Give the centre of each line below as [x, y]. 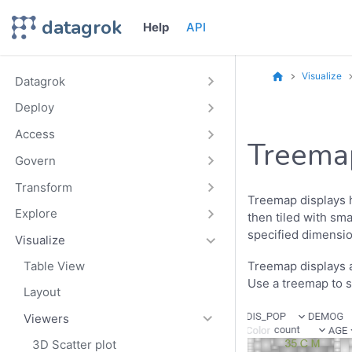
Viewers [46, 319]
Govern [35, 161]
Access [35, 134]
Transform [43, 187]
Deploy [34, 108]
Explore [36, 214]
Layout [42, 292]
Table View [54, 266]
